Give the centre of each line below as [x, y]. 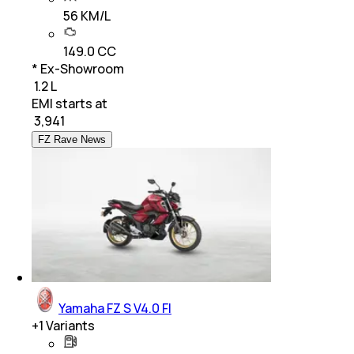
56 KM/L [87, 16]
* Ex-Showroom [78, 69]
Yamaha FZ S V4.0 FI [115, 309]
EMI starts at [70, 104]
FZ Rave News [72, 140]
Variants [69, 326]
